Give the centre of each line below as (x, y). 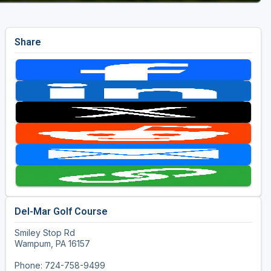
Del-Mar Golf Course (61, 212)
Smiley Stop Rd (44, 233)
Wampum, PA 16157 (52, 244)
